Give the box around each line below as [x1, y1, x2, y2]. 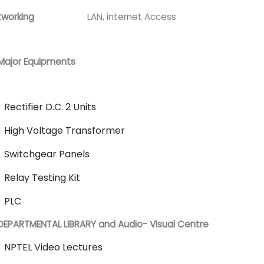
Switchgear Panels [4, 147, 90, 161]
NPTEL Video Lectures [4, 240, 103, 254]
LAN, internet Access [87, 11, 176, 23]
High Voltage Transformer [4, 124, 125, 137]
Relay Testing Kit [4, 171, 80, 184]
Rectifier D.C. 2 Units [4, 100, 96, 114]
